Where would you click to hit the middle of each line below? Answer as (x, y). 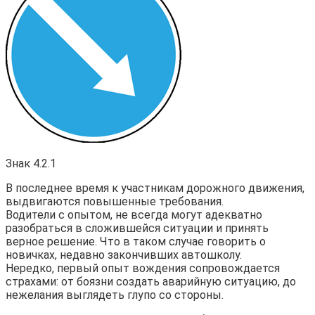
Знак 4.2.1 (31, 163)
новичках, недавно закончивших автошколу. (124, 255)
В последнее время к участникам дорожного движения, (155, 188)
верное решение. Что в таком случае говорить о (136, 241)
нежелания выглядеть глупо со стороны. (115, 295)
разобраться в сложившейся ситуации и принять (137, 228)
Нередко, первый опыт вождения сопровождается (143, 268)
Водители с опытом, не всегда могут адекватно (134, 214)
